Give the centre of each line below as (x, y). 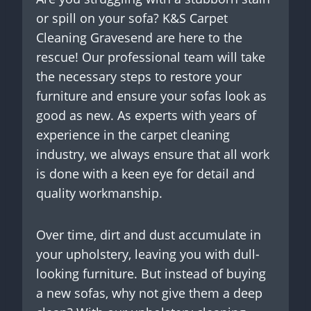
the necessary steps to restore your (139, 76)
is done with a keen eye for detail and (145, 173)
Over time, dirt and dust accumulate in (149, 234)
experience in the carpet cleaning (133, 134)
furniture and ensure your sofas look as (151, 95)
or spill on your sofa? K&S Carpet (132, 18)
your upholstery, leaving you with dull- (148, 254)
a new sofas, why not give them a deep (149, 293)
